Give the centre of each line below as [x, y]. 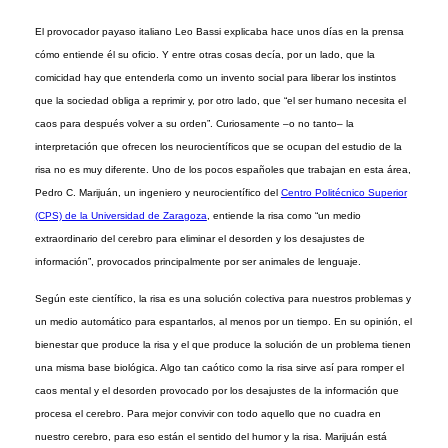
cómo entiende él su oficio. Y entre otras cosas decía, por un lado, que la [204, 54]
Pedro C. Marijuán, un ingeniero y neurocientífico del [157, 192]
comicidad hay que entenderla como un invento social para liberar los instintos [215, 77]
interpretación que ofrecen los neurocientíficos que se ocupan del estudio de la [218, 146]
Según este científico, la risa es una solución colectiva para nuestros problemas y [222, 299]
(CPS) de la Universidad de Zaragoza [120, 215]
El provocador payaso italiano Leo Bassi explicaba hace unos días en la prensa [219, 31]
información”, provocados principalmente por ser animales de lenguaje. [197, 261]
